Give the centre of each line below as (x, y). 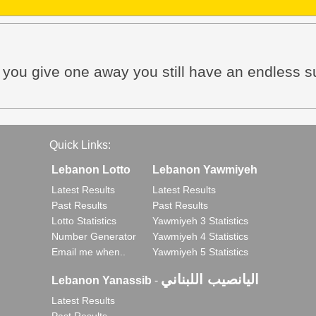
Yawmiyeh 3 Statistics (200, 221)
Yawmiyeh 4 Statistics (200, 236)
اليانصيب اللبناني (210, 279)
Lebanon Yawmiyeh (205, 170)
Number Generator (94, 236)
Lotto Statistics (84, 221)
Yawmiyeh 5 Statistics (200, 252)
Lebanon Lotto (91, 170)
